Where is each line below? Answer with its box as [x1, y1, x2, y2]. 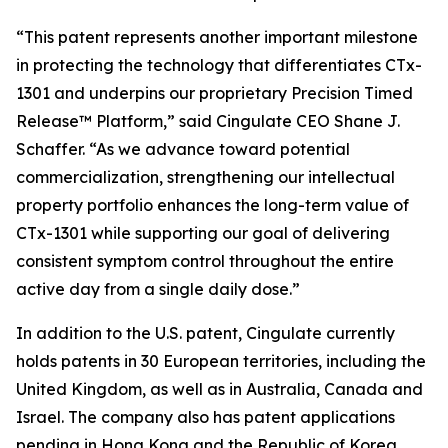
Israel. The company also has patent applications [16, 407, 395, 427]
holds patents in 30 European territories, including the [16, 351, 426, 371]
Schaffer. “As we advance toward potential [16, 139, 350, 159]
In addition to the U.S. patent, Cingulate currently [16, 323, 395, 343]
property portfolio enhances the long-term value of [16, 195, 409, 215]
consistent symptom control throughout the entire [16, 251, 394, 271]
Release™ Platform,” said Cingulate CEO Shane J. [16, 111, 400, 131]
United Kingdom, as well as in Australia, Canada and [16, 379, 423, 399]
